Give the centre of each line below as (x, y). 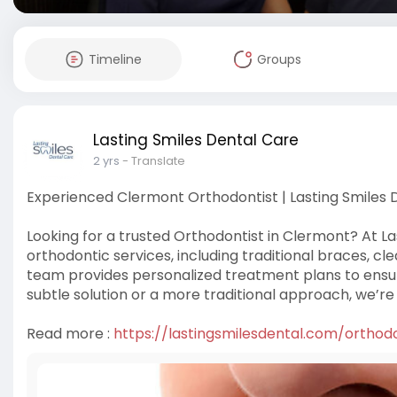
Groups (279, 59)
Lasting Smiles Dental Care (196, 140)
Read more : (70, 334)
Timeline (115, 59)
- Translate (154, 161)
